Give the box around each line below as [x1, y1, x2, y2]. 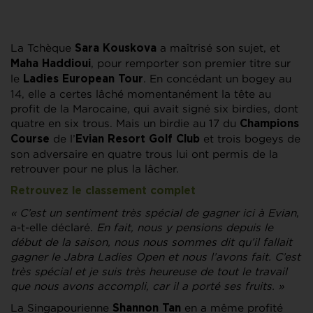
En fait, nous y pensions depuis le [96, 221, 273, 233]
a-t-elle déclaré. [10, 221, 96, 233]
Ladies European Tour [23, 73, 143, 85]
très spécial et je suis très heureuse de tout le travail [10, 265, 287, 277]
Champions [240, 118, 299, 129]
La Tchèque [10, 41, 75, 54]
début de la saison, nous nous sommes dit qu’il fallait [10, 235, 292, 248]
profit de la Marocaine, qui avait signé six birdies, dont [10, 102, 298, 115]
